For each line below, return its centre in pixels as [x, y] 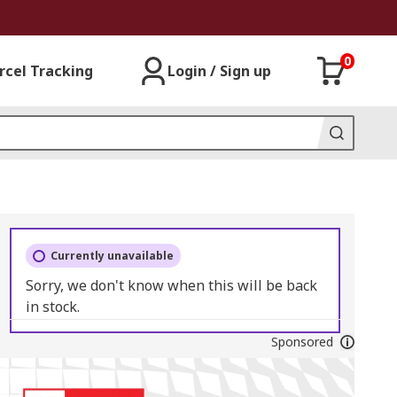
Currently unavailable [112, 256]
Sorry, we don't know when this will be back [171, 285]
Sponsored [302, 342]
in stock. [52, 307]
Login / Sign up [219, 71]
